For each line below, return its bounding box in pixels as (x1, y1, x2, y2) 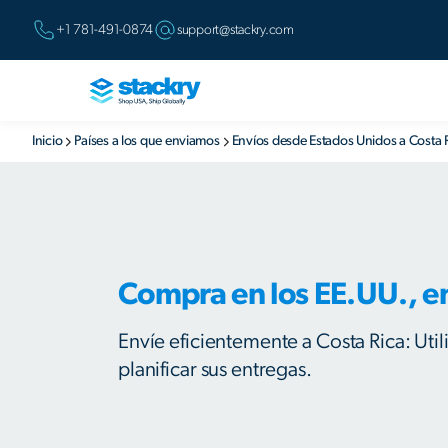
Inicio (32, 134, 63, 148)
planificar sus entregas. (118, 359, 312, 380)
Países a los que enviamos (74, 134, 220, 148)
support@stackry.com (176, 22, 294, 37)
